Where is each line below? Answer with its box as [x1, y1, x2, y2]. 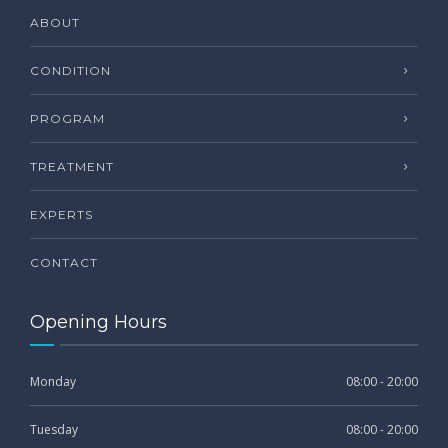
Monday [30, 372, 76, 390]
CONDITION [30, 62, 111, 78]
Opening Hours [30, 310, 167, 333]
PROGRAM [30, 110, 105, 126]
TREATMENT [30, 158, 114, 174]
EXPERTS [30, 206, 93, 222]
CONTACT [30, 254, 98, 270]
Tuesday [30, 420, 78, 438]
